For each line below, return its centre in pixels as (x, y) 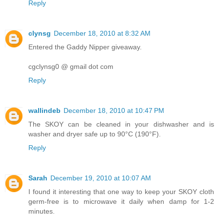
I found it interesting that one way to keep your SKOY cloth (121, 192)
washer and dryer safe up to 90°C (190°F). (95, 134)
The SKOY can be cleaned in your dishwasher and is (121, 124)
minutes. (42, 211)
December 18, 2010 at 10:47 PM (114, 111)
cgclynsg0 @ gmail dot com (71, 67)
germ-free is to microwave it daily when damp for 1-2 (121, 202)
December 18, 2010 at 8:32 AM (102, 33)
